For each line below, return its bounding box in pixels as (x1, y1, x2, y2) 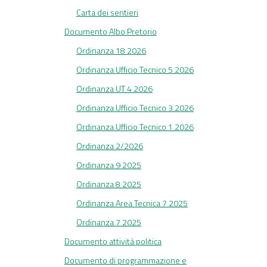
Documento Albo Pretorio (64, 25, 157, 38)
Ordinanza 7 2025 (76, 216, 141, 229)
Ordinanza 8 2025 (76, 178, 141, 191)
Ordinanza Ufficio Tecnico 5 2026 (76, 63, 194, 76)
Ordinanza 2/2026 (76, 139, 143, 153)
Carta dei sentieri (76, 6, 138, 19)
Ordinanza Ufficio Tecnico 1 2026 (76, 120, 194, 133)
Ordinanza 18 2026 (76, 44, 146, 57)
